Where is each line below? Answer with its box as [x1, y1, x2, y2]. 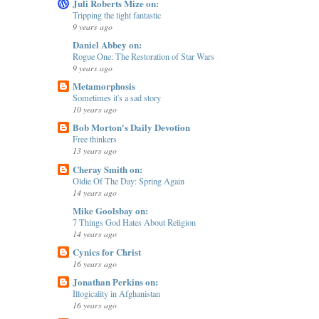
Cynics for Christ [72, 245, 141, 259]
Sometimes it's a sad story [72, 92, 161, 104]
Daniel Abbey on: [72, 37, 142, 51]
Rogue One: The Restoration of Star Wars [72, 50, 214, 62]
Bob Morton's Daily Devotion [72, 120, 190, 135]
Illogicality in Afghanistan [72, 288, 160, 300]
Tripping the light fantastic [72, 9, 161, 21]
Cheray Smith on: [72, 162, 142, 176]
